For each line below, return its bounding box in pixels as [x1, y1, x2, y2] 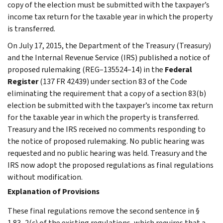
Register [7, 76, 38, 87]
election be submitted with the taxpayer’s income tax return [7, 100, 213, 111]
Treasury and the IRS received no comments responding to [7, 123, 206, 134]
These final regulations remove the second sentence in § [7, 205, 200, 216]
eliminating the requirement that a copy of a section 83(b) [7, 88, 206, 99]
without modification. [7, 171, 83, 182]
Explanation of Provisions [7, 186, 100, 197]
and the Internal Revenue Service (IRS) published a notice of [7, 52, 210, 63]
